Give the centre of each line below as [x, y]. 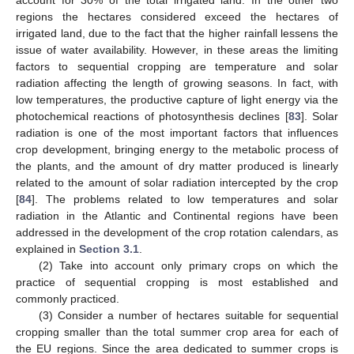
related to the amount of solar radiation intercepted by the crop [177, 183]
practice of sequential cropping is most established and [177, 282]
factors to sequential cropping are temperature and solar [177, 67]
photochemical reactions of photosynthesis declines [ [152, 117]
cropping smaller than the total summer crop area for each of [177, 332]
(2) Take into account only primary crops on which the [188, 266]
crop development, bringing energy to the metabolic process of [177, 150]
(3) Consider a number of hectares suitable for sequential [188, 316]
